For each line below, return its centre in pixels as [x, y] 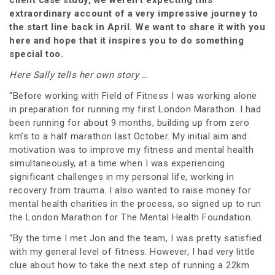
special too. [38, 54]
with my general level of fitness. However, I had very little [132, 251]
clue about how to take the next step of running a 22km [129, 265]
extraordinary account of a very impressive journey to [134, 13]
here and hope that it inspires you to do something [126, 40]
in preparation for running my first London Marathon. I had [135, 109]
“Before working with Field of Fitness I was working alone [133, 95]
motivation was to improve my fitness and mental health [131, 149]
